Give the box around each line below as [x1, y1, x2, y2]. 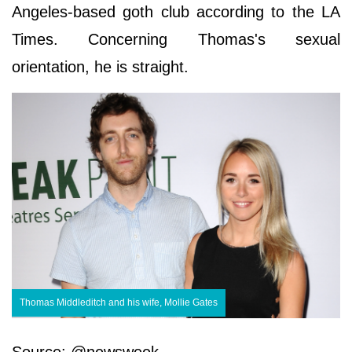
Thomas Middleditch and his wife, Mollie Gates [20, 297, 218, 309]
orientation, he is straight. [12, 58, 189, 76]
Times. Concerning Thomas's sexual [12, 31, 340, 49]
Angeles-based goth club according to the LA [12, 3, 340, 21]
